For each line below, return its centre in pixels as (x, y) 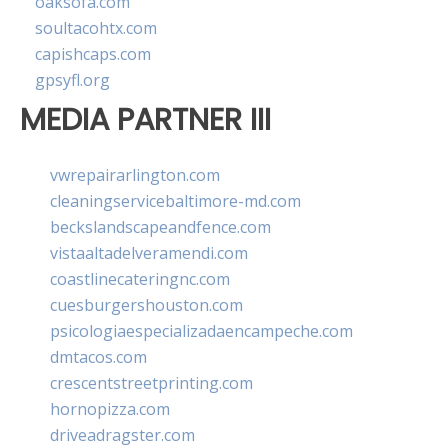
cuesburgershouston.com (146, 304)
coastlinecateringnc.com (140, 278)
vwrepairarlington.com (135, 174)
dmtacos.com (98, 356)
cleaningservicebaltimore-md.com (175, 200)
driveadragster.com (122, 434)
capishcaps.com (93, 54)
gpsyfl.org (72, 80)
